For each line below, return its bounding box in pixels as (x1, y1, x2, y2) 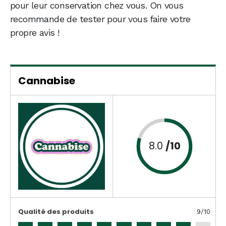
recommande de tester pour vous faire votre (10, 14, 191, 25)
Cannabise (18, 74, 75, 88)
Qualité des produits (18, 207, 94, 217)
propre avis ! (10, 27, 60, 38)
